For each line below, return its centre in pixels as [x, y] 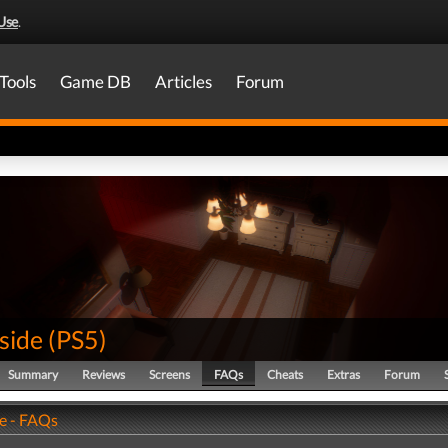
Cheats [285, 374]
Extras [343, 374]
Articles [183, 81]
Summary [33, 374]
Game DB [95, 81]
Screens [169, 374]
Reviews [103, 374]
